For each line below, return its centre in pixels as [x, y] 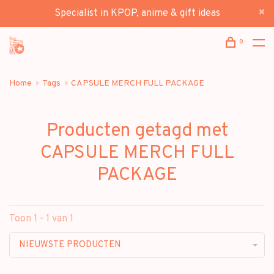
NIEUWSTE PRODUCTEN [70, 245]
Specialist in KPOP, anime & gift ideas [137, 13]
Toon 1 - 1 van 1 [41, 219]
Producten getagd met [137, 131]
